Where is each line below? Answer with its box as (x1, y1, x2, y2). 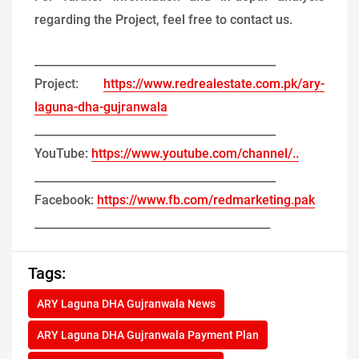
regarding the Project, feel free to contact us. (34, 12, 292, 28)
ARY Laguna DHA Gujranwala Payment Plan (37, 329, 259, 342)
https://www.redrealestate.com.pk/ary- (103, 76, 325, 92)
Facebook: (34, 192, 97, 208)
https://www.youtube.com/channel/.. (91, 146, 299, 162)
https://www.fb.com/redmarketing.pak (97, 192, 315, 208)
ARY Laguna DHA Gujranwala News (37, 297, 216, 311)
